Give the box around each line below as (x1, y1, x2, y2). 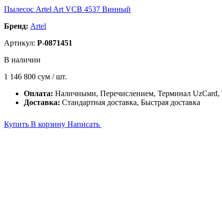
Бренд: (4, 22, 28, 30)
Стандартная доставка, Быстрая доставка (62, 98, 200, 107)
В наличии (4, 55, 41, 64)
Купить (4, 120, 31, 128)
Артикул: (4, 39, 37, 47)
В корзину (31, 120, 67, 128)
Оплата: (24, 89, 55, 98)
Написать (67, 120, 102, 128)
